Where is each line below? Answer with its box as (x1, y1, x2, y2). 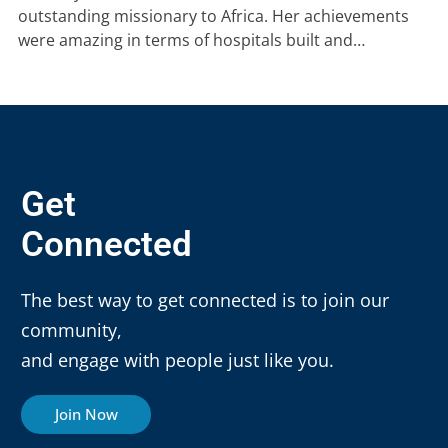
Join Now (54, 404, 118, 425)
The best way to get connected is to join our (21, 288, 389, 313)
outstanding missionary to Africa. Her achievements (18, 5, 409, 28)
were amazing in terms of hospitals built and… (18, 29, 365, 52)
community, (21, 318, 122, 343)
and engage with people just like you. (21, 348, 334, 373)
